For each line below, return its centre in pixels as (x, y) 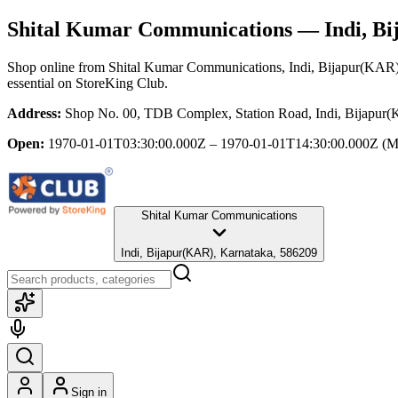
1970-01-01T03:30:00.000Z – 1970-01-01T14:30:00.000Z (213, 143)
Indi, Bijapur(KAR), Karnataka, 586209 (219, 252)
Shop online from (58, 67)
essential (31, 83)
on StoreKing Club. (111, 83)
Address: (34, 113)
